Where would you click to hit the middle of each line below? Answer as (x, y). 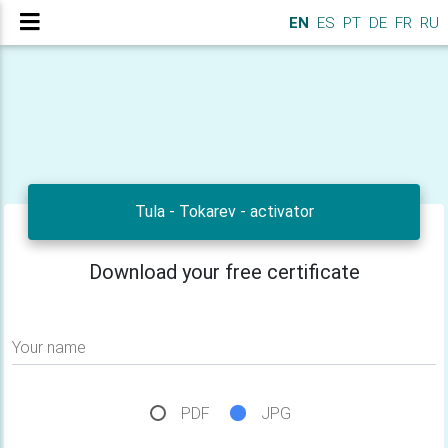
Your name (49, 347)
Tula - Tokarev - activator (224, 211)
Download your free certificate (224, 272)
